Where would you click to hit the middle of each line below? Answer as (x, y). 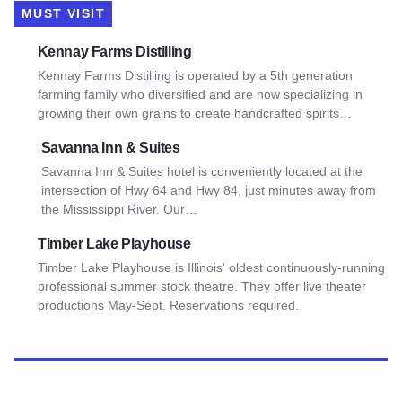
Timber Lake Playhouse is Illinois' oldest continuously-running (211, 268)
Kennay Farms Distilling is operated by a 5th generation (195, 76)
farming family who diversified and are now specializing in (200, 95)
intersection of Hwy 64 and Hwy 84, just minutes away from (208, 191)
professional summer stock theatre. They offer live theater (201, 287)
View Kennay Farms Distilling (108, 51)
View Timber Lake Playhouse (107, 243)
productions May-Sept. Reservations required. (168, 306)
